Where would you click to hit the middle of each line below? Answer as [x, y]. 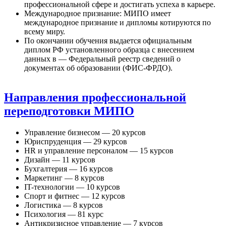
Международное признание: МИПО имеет [98, 14]
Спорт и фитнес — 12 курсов [75, 196]
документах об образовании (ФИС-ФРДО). [98, 68]
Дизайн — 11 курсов [60, 160]
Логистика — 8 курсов [64, 205]
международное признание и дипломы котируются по [118, 23]
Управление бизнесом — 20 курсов [85, 133]
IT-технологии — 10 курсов [72, 187]
